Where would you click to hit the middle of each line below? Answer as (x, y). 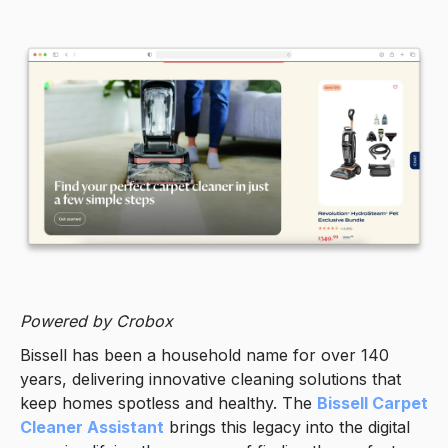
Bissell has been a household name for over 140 (204, 354)
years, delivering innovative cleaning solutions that (210, 378)
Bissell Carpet (372, 402)
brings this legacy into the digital (287, 426)
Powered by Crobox (96, 320)
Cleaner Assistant (92, 426)
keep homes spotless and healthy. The (168, 402)
